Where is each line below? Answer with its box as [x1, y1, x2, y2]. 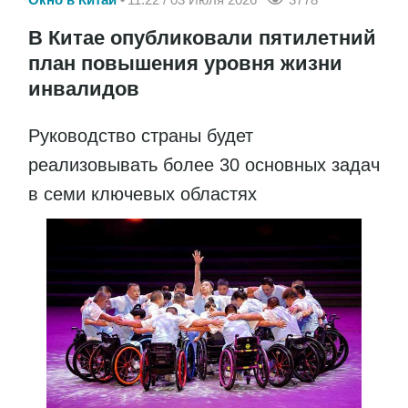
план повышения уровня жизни [28, 52, 342, 76]
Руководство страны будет [28, 126, 253, 147]
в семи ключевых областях [28, 184, 257, 205]
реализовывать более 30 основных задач [28, 155, 380, 176]
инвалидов [28, 77, 139, 101]
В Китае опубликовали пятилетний [28, 26, 376, 50]
